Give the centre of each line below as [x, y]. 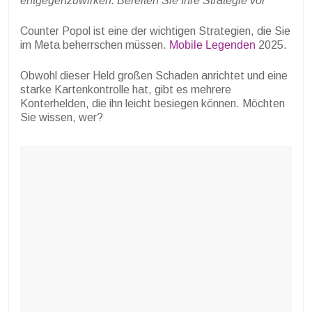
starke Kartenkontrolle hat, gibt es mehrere [126, 90]
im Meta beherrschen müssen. [95, 45]
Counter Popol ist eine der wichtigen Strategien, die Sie [155, 31]
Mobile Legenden [212, 45]
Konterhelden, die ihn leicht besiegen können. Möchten [153, 104]
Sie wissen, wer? [62, 118]
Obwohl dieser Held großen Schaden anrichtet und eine [154, 76]
